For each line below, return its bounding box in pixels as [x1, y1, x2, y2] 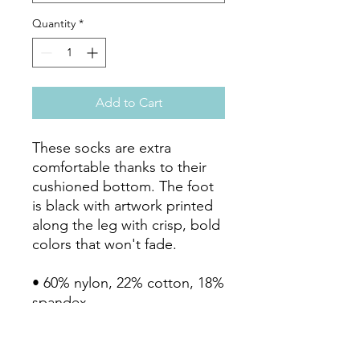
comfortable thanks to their [32, 158, 207, 176]
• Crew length [32, 313, 122, 330]
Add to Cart [95, 95, 162, 110]
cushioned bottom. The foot [32, 178, 214, 195]
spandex [32, 293, 87, 311]
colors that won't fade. [32, 235, 181, 253]
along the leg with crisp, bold [32, 216, 220, 234]
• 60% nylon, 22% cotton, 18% [32, 274, 224, 292]
